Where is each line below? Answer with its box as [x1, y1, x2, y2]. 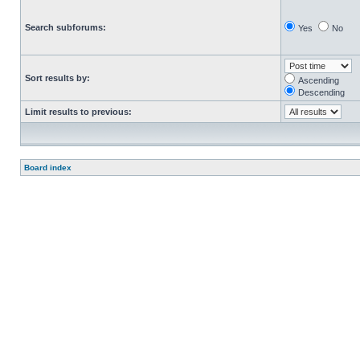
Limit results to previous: [25, 107, 132, 117]
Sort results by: [25, 73, 90, 83]
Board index [24, 163, 72, 172]
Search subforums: [25, 22, 106, 32]
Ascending [298, 76, 339, 85]
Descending [298, 88, 345, 97]
